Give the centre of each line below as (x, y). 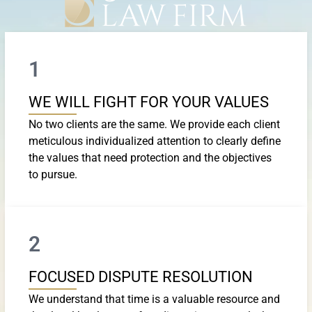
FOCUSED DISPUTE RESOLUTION (141, 276)
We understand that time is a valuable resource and (154, 299)
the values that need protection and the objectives (150, 157)
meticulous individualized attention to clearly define (155, 141)
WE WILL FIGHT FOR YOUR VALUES (149, 102)
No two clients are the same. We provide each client (154, 124)
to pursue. (53, 174)
